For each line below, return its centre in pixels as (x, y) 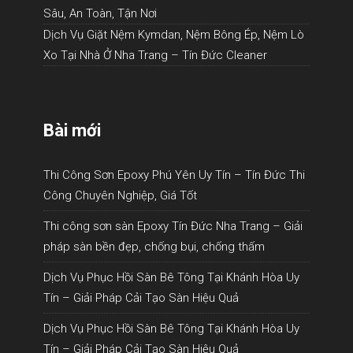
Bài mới (72, 130)
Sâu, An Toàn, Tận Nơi (100, 13)
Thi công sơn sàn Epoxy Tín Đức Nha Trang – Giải (173, 226)
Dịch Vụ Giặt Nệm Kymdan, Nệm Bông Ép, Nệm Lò (174, 35)
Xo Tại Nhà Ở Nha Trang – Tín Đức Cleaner (155, 55)
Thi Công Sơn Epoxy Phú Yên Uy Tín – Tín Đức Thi (174, 175)
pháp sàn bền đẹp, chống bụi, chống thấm (154, 247)
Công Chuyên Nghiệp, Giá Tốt (120, 195)
